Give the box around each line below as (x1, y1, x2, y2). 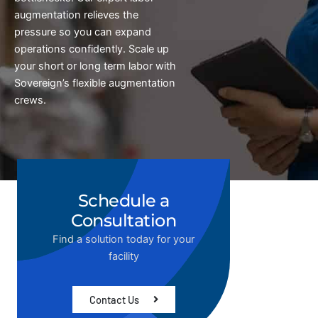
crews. (14, 94, 46, 106)
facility (108, 250, 139, 263)
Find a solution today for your (53, 233, 194, 246)
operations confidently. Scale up (14, 43, 169, 55)
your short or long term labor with (14, 60, 176, 72)
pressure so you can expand (14, 26, 151, 38)
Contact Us (89, 293, 139, 306)
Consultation (71, 210, 176, 231)
